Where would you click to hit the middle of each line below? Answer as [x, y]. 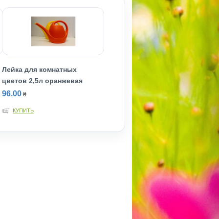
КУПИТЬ [23, 110]
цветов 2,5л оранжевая [43, 81]
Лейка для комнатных [40, 69]
